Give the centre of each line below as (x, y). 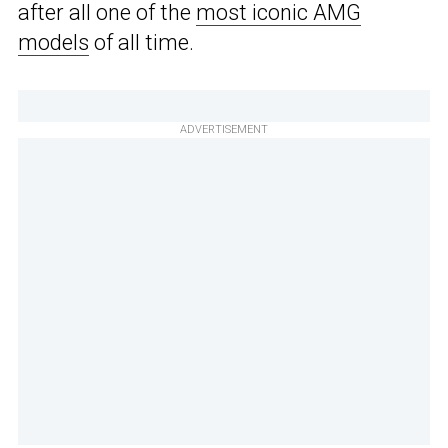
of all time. (141, 43)
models (53, 43)
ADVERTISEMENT (224, 130)
